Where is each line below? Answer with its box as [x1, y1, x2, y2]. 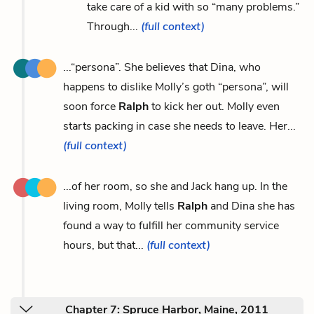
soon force [63, 98, 118, 114]
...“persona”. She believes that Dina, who [63, 59, 261, 75]
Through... [87, 18, 141, 34]
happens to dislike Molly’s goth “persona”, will [63, 78, 289, 95]
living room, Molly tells [63, 198, 177, 214]
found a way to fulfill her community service [63, 217, 279, 233]
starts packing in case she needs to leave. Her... [63, 118, 296, 134]
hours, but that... [63, 237, 146, 253]
